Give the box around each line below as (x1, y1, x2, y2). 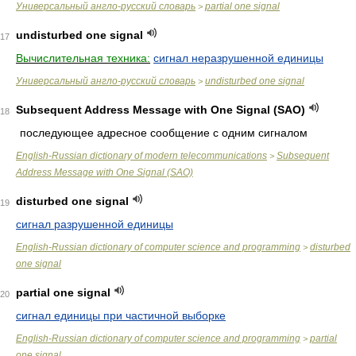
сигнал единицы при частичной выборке (16, 309, 226, 322)
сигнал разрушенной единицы (16, 218, 173, 230)
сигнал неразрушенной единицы (153, 52, 323, 64)
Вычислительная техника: (16, 52, 150, 64)
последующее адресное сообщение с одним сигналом (20, 126, 308, 139)
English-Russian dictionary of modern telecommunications (16, 150, 267, 161)
